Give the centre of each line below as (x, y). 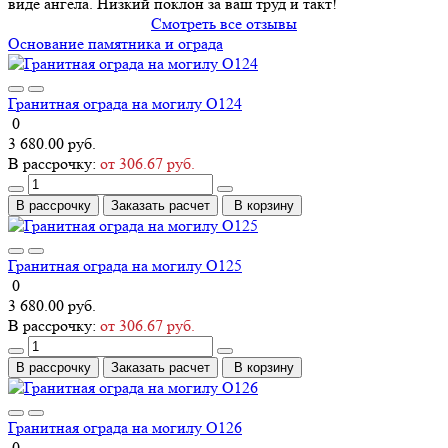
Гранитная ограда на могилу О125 (125, 266)
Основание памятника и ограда (115, 44)
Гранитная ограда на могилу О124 (125, 104)
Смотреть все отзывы (224, 24)
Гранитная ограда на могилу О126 (125, 428)
